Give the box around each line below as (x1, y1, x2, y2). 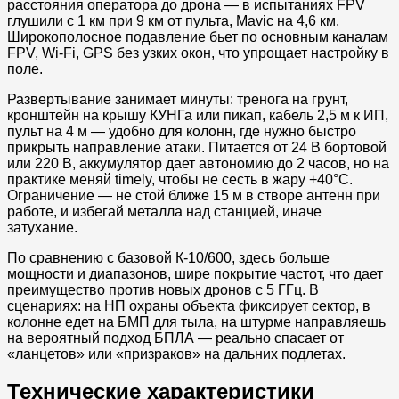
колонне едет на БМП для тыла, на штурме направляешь (7, 313, 386, 330)
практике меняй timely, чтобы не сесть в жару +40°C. (7, 171, 353, 187)
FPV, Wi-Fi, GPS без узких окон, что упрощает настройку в (7, 45, 389, 61)
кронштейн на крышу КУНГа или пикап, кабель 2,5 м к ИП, (7, 107, 388, 123)
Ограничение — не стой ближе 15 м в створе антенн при (7, 187, 380, 203)
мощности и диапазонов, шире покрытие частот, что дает (7, 265, 383, 281)
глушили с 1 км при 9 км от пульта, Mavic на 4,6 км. (7, 12, 339, 28)
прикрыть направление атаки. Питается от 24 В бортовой (7, 139, 387, 155)
